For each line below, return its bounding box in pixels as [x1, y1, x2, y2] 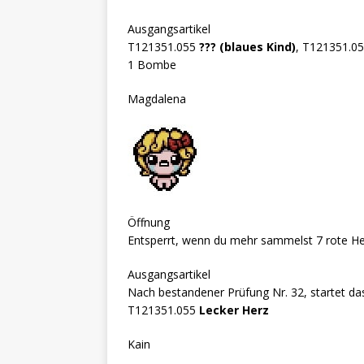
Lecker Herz [199, 301, 269, 318]
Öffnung [128, 214, 170, 230]
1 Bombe [128, 56, 176, 72]
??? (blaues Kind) [199, 38, 296, 54]
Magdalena [128, 90, 186, 106]
